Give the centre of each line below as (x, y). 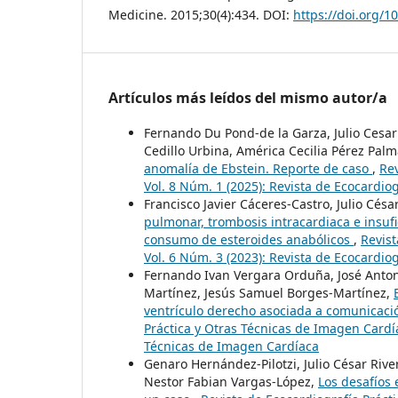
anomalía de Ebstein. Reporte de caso (258, 169)
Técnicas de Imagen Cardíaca (231, 346)
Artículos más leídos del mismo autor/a (248, 98)
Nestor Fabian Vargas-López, (231, 382)
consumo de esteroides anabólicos (249, 240)
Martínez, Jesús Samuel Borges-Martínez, (269, 293)
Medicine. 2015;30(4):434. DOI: (201, 15)
